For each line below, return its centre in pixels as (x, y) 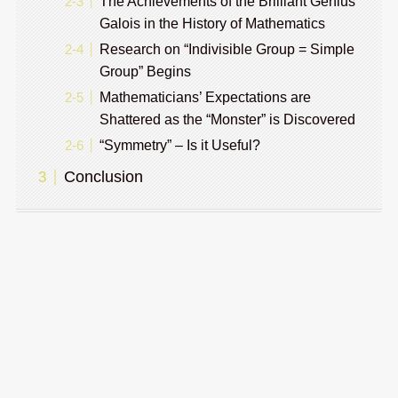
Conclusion (103, 177)
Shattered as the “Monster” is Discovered (227, 119)
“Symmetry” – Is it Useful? (179, 145)
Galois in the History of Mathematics (212, 24)
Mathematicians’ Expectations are (205, 97)
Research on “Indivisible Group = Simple (227, 49)
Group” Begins (145, 72)
